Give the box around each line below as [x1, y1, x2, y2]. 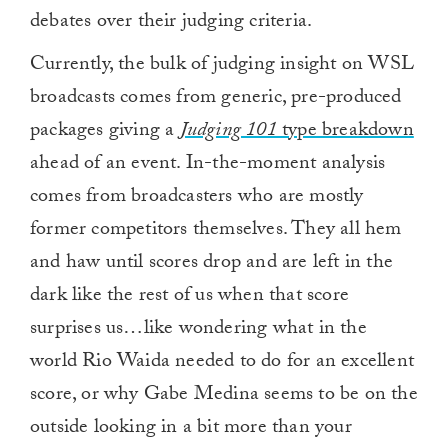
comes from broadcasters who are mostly [30, 181, 364, 216]
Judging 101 [179, 115, 283, 150]
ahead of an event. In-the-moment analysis [30, 148, 386, 183]
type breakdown [282, 115, 414, 150]
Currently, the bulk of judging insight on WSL [30, 49, 415, 84]
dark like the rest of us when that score [30, 280, 350, 315]
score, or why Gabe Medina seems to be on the [30, 379, 418, 414]
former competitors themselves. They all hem [30, 214, 402, 249]
